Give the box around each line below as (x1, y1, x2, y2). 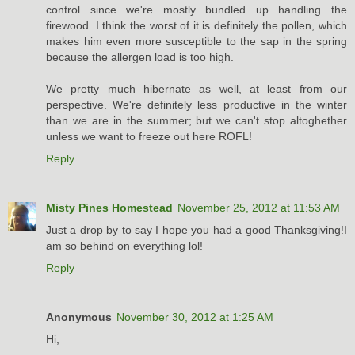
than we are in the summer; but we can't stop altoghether (46, 114, 347, 128)
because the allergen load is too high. (46, 51, 234, 64)
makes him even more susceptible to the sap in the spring (46, 35, 347, 48)
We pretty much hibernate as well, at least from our (46, 82, 347, 96)
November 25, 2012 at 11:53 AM (177, 201, 340, 215)
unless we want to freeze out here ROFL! (46, 130, 252, 143)
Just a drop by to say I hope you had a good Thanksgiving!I (46, 223, 347, 237)
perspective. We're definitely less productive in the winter (46, 98, 347, 112)
